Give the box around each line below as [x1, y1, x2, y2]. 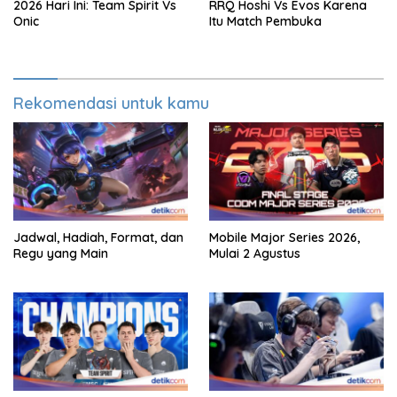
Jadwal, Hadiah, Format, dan [13, 229, 183, 245]
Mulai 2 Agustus [209, 245, 300, 261]
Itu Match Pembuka [209, 13, 322, 30]
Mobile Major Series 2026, [209, 229, 360, 245]
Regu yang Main [13, 245, 108, 261]
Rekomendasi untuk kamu [13, 93, 209, 114]
